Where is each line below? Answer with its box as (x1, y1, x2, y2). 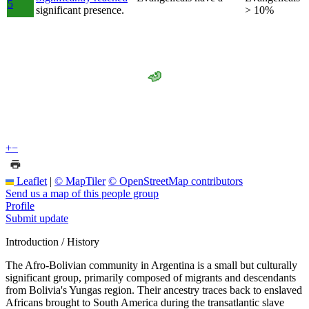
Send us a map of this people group (6, 187, 159, 199)
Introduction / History (6, 235, 99, 248)
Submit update (6, 212, 68, 224)
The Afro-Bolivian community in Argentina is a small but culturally (6, 259, 297, 271)
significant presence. (36, 3, 124, 16)
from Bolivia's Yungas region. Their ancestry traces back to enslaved (6, 283, 302, 296)
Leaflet (14, 175, 47, 187)
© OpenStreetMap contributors (108, 175, 243, 187)
